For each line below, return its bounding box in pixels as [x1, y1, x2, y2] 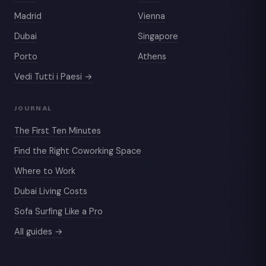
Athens [138, 50, 166, 62]
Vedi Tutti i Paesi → [14, 71, 93, 82]
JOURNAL [14, 104, 52, 112]
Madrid [14, 10, 42, 21]
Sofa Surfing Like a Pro [14, 206, 103, 217]
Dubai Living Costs [14, 186, 87, 197]
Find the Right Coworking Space [14, 145, 141, 157]
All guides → [14, 226, 63, 237]
